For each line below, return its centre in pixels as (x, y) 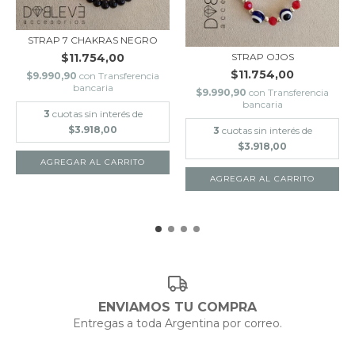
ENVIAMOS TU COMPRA (177, 307)
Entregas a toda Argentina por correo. (177, 324)
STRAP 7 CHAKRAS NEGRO (93, 40)
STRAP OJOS (262, 56)
